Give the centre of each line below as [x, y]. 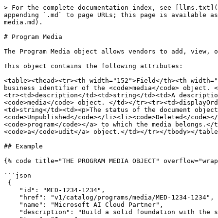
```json [18, 175]
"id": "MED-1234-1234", [54, 190]
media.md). [23, 22]
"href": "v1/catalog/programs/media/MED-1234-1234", [109, 197]
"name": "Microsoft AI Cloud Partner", [84, 205]
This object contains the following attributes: [93, 66]
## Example [23, 146]
